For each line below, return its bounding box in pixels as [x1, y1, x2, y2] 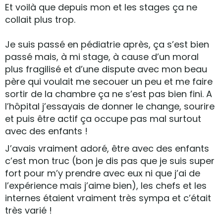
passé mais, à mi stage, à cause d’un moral [5, 51, 199, 63]
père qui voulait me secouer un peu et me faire [5, 75, 213, 88]
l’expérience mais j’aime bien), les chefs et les [5, 179, 207, 192]
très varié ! [5, 204, 52, 217]
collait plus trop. [5, 13, 75, 26]
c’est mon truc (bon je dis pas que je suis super [5, 155, 215, 167]
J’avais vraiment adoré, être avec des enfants [5, 142, 209, 155]
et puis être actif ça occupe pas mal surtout [5, 112, 201, 125]
